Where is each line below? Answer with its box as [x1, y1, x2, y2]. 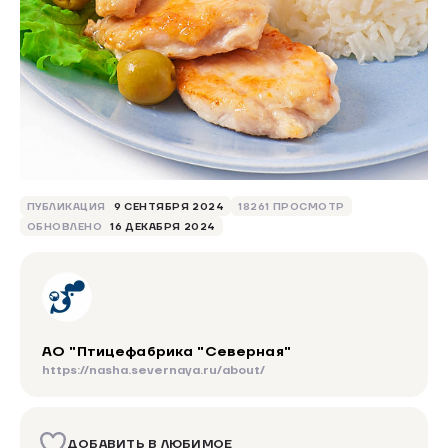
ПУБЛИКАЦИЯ [27, 199, 106, 213]
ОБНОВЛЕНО [27, 219, 103, 233]
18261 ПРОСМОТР [238, 199, 345, 213]
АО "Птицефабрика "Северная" [42, 342, 291, 361]
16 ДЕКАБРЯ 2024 [110, 219, 216, 233]
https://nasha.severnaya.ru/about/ [42, 362, 265, 378]
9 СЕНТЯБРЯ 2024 [113, 199, 225, 213]
